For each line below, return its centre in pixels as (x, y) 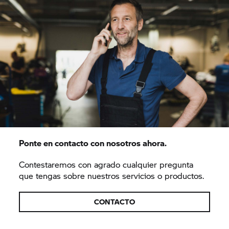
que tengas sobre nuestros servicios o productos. (112, 175)
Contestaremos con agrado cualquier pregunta (106, 164)
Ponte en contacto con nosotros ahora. (93, 143)
